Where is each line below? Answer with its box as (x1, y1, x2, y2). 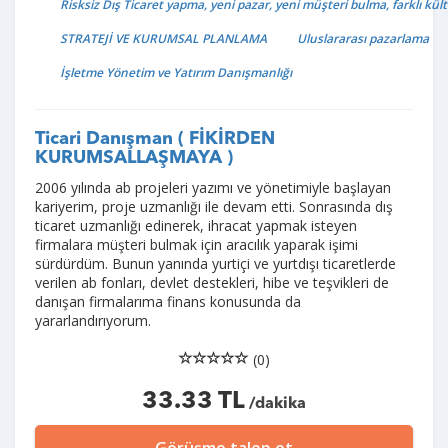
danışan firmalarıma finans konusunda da (35, 291, 301, 311)
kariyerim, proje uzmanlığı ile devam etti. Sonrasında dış (35, 196, 393, 216)
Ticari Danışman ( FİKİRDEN (35, 129, 275, 148)
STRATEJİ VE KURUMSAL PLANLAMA (60, 29, 267, 47)
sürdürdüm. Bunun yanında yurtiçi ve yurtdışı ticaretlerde (35, 253, 396, 273)
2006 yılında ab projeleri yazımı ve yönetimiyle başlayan (35, 177, 391, 197)
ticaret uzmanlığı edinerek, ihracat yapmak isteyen (35, 215, 357, 235)
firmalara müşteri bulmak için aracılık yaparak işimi (35, 234, 358, 254)
